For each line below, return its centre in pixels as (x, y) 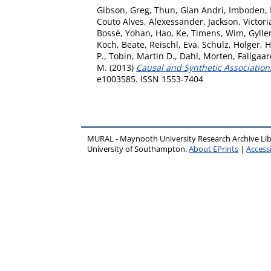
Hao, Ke (171, 33)
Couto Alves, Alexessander (150, 21)
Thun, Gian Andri (189, 10)
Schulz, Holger (231, 44)
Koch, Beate (121, 44)
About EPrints (214, 149)
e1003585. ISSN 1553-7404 (150, 79)
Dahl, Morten (206, 56)
